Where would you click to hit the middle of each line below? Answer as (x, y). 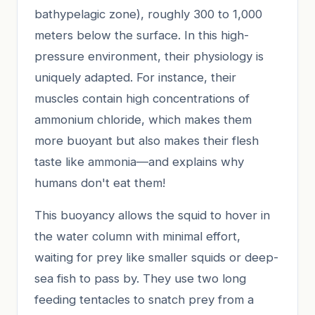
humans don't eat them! (100, 182)
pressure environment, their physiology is (149, 56)
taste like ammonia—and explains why (139, 161)
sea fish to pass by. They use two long (140, 278)
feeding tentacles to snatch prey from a (144, 299)
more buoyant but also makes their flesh (147, 140)
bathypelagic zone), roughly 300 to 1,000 (148, 14)
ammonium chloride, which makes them (143, 119)
